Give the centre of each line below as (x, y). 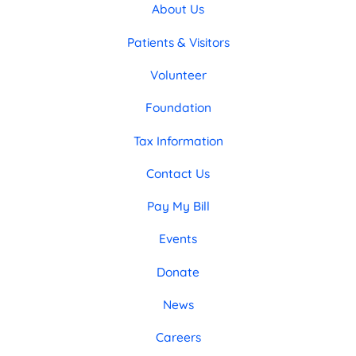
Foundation (178, 108)
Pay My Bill (178, 206)
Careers (178, 337)
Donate (178, 271)
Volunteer (178, 74)
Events (178, 239)
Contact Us (178, 173)
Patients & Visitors (178, 42)
